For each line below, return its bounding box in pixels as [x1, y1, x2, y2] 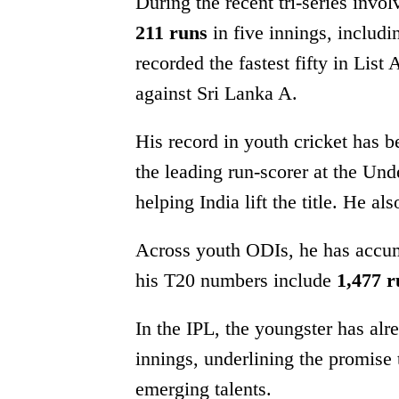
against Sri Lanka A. [135, 82, 297, 104]
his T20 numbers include [135, 269, 337, 291]
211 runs [135, 21, 208, 44]
